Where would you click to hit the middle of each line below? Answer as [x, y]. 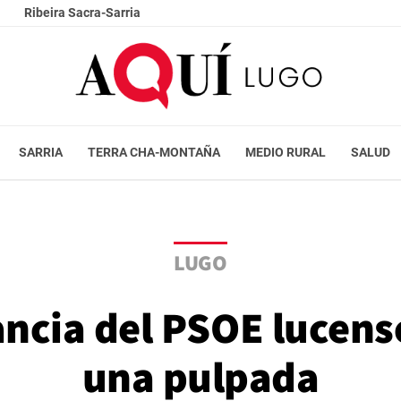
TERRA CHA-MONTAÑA [154, 152]
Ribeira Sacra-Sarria [82, 13]
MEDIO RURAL [285, 152]
